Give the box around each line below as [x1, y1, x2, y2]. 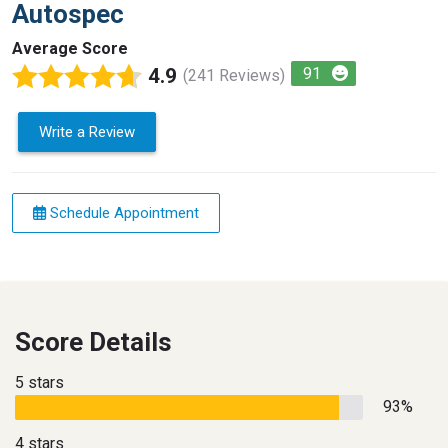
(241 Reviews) [183, 66, 285, 86]
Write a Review [39, 122, 135, 141]
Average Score [12, 38, 128, 58]
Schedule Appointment [46, 203, 199, 222]
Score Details [15, 326, 172, 357]
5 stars [15, 372, 64, 392]
